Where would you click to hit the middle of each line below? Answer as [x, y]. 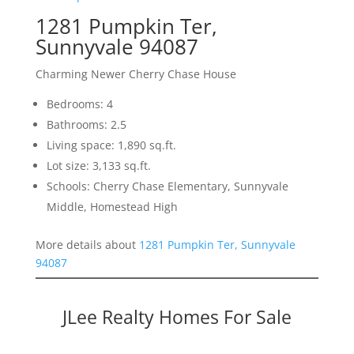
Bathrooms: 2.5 [86, 125]
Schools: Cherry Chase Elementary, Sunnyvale [167, 186]
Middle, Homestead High [112, 207]
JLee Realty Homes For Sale [177, 317]
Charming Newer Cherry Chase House [136, 74]
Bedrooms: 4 [79, 104]
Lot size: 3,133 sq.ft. [98, 166]
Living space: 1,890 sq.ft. [111, 145]
